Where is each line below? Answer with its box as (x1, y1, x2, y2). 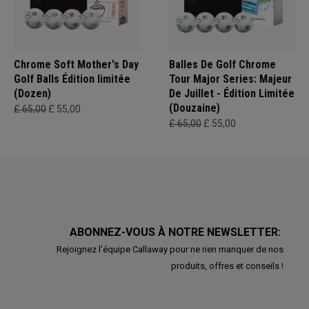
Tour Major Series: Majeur (169, 72, 292, 86)
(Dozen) (14, 87, 51, 100)
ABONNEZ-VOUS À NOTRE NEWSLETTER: (69, 226, 283, 239)
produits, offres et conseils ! (170, 261, 283, 271)
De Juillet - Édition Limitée (169, 87, 295, 100)
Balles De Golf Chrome (169, 58, 276, 71)
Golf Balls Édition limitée (14, 72, 130, 86)
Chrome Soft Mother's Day (14, 58, 139, 71)
